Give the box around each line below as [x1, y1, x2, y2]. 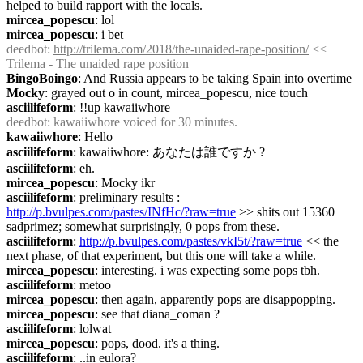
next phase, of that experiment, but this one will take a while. [6, 249, 316, 263]
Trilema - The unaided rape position [6, 57, 189, 70]
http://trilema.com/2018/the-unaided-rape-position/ [53, 42, 309, 56]
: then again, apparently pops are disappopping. [95, 293, 335, 306]
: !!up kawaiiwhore [73, 100, 170, 114]
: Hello [78, 130, 113, 143]
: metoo [73, 278, 111, 292]
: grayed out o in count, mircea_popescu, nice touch [45, 86, 308, 100]
